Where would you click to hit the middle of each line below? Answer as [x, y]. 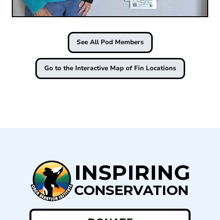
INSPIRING [132, 173]
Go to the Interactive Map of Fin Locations [110, 69]
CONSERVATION [131, 190]
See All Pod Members [110, 42]
